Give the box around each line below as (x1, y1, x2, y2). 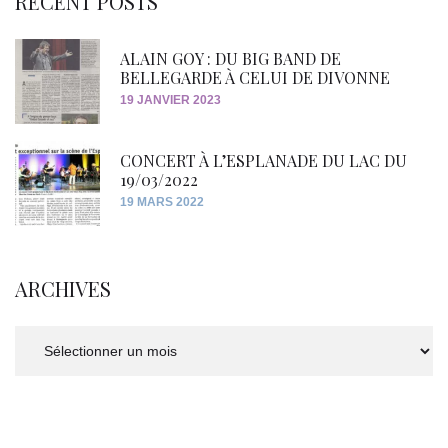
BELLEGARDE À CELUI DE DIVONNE (120, 67, 390, 89)
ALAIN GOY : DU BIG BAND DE (120, 48, 341, 70)
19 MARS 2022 (120, 195, 204, 210)
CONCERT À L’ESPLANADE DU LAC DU (120, 150, 407, 172)
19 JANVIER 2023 (120, 93, 221, 108)
